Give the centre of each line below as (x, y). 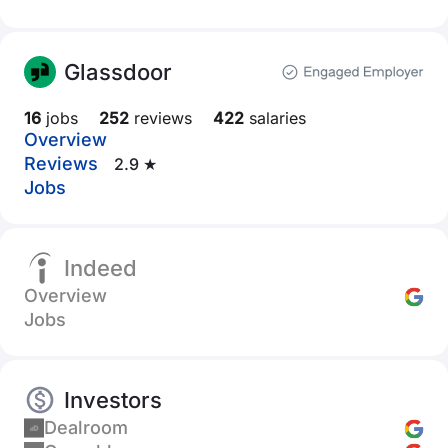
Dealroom (86, 427)
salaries (275, 118)
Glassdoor (118, 72)
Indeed (100, 268)
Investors (113, 400)
